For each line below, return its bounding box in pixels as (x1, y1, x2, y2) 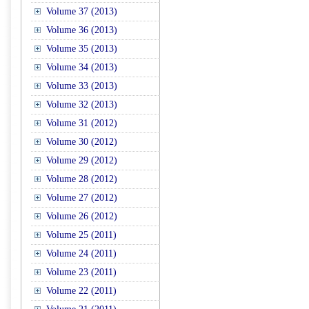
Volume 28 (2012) (46, 174, 117, 184)
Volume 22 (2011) (46, 286, 117, 296)
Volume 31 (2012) (46, 118, 117, 128)
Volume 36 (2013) (46, 25, 117, 35)
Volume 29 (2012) (46, 155, 117, 166)
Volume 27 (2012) (46, 192, 117, 203)
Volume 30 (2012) (46, 137, 117, 147)
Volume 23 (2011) (46, 267, 117, 277)
